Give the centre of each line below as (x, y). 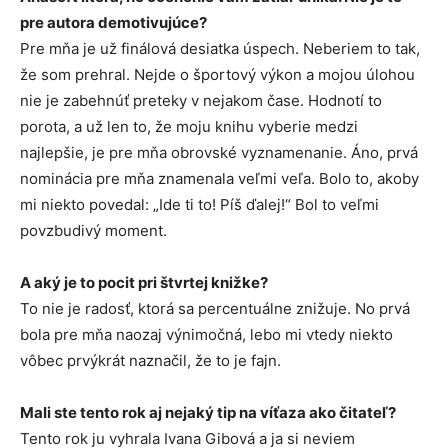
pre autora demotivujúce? (113, 23)
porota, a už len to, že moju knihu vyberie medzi (189, 127)
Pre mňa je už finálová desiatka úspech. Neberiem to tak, (220, 49)
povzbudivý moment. (93, 231)
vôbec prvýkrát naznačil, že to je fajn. (150, 361)
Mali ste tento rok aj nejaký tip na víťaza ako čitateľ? (208, 413)
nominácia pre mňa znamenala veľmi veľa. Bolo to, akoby (219, 179)
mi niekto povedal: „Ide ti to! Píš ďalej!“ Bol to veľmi (199, 205)
